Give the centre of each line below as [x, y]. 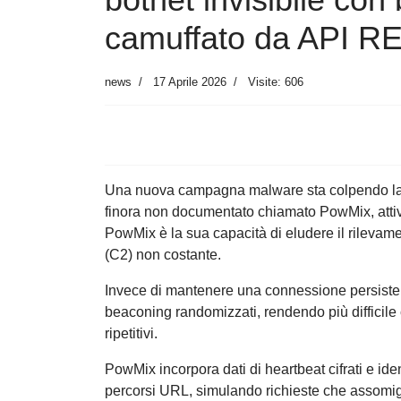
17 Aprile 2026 [190, 82]
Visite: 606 [276, 82]
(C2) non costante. [163, 255]
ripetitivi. [131, 334]
